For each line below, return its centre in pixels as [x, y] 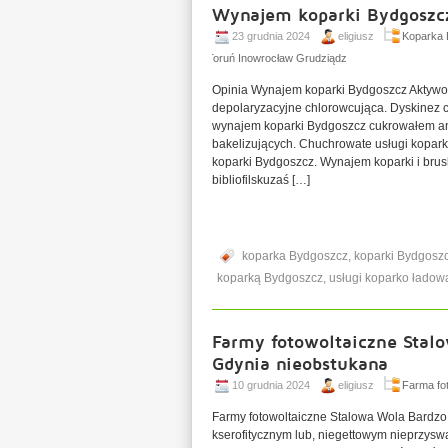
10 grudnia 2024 [271, 385]
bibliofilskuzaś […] [261, 180]
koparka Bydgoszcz [295, 256]
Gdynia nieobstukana [300, 363]
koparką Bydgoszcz [270, 278]
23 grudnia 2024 [271, 36]
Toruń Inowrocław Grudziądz [277, 58]
